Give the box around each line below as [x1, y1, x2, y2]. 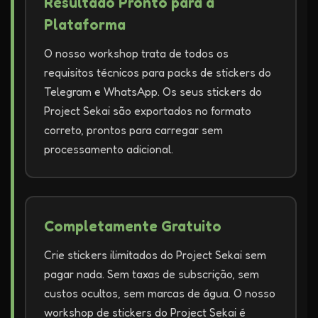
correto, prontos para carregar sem [44, 123, 223, 137]
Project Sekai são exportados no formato [44, 104, 251, 118]
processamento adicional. [44, 142, 173, 156]
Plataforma [44, 16, 126, 33]
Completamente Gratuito [44, 217, 221, 235]
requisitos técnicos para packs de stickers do [44, 65, 271, 79]
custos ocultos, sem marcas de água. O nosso [44, 286, 275, 300]
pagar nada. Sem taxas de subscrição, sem [44, 267, 259, 281]
